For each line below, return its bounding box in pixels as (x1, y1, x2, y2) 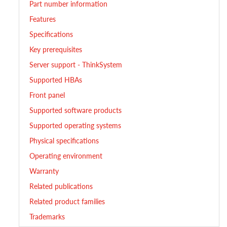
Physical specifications (29, 135, 99, 145)
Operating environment (29, 150, 103, 161)
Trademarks (29, 211, 65, 221)
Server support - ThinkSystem (29, 59, 123, 69)
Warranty (29, 166, 59, 176)
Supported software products (29, 105, 122, 115)
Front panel (29, 90, 65, 100)
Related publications (29, 181, 93, 191)
